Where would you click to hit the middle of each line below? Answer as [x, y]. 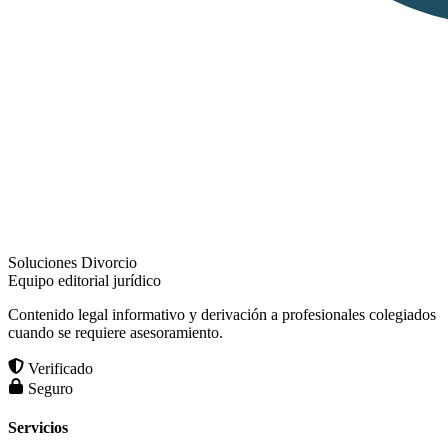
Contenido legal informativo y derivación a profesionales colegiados [222, 314]
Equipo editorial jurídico [84, 280]
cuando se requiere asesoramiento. [115, 332]
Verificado [58, 368]
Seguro [48, 388]
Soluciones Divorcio [72, 262]
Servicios [38, 428]
